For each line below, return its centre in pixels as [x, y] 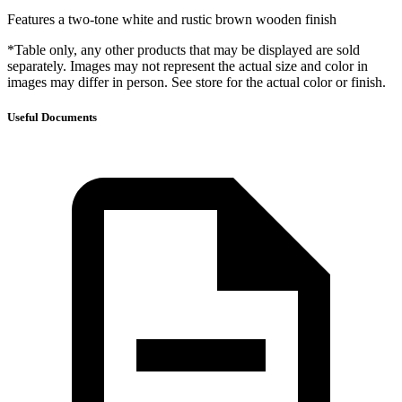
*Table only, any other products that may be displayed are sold [184, 50]
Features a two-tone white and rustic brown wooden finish [172, 20]
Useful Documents [52, 118]
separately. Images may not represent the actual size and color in [188, 66]
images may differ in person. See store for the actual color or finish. [197, 83]
